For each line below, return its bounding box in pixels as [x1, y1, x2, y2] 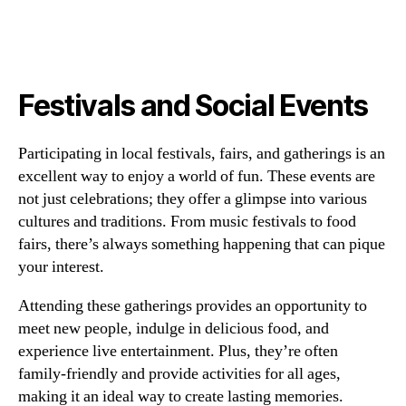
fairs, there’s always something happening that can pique [18, 234, 385, 256]
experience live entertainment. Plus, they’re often [18, 341, 338, 362]
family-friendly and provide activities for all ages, [18, 363, 341, 385]
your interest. [18, 256, 104, 278]
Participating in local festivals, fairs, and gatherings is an [18, 143, 385, 165]
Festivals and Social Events [18, 88, 369, 124]
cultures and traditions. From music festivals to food [18, 211, 356, 233]
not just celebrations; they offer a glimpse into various [18, 188, 367, 210]
